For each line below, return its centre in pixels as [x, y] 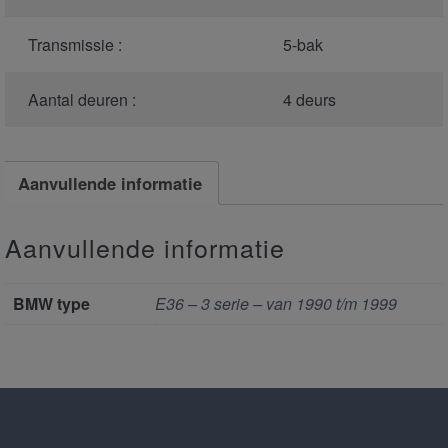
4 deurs [309, 100]
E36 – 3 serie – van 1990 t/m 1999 [276, 304]
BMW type [51, 304]
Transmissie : [74, 45]
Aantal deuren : [81, 100]
